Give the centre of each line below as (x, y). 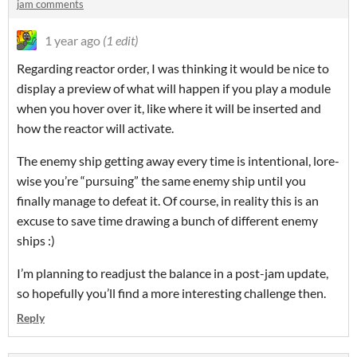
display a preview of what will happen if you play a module (174, 88)
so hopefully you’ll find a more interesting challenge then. (171, 293)
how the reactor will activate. (95, 128)
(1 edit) (120, 41)
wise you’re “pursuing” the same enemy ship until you (161, 181)
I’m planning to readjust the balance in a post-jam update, (173, 273)
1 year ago (73, 41)
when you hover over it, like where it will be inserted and (169, 108)
